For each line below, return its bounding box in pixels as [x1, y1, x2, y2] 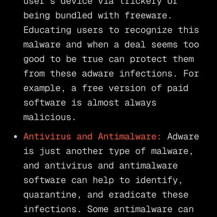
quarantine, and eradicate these [23, 188, 188, 201]
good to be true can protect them [23, 53, 194, 65]
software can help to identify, [23, 173, 183, 186]
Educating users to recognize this [23, 24, 199, 36]
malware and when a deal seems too [23, 38, 199, 51]
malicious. [23, 111, 77, 124]
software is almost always [23, 96, 156, 109]
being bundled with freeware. [23, 9, 172, 22]
